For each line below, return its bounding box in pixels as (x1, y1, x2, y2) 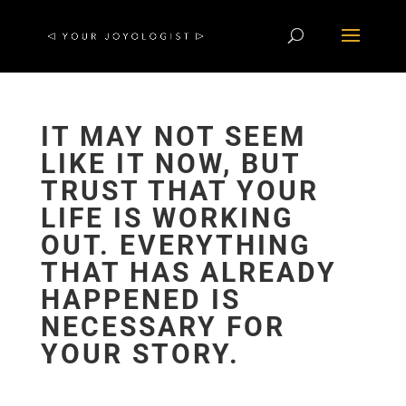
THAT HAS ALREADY (40, 256, 337, 288)
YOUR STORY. (40, 338, 240, 370)
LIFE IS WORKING (40, 202, 294, 234)
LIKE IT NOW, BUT (40, 148, 301, 179)
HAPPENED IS (40, 284, 241, 315)
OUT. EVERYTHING (40, 229, 311, 261)
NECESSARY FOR (40, 311, 285, 343)
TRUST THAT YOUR (40, 175, 319, 207)
